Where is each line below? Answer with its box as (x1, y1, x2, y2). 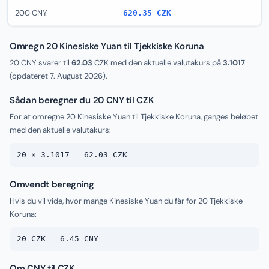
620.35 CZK (123, 8, 171, 17)
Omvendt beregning (10, 178, 94, 190)
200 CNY (15, 8, 47, 18)
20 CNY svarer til (10, 58, 71, 68)
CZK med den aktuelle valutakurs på (92, 58, 223, 68)
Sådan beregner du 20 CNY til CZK (10, 94, 154, 106)
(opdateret (10, 71, 50, 81)
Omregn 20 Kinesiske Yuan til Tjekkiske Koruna (10, 40, 204, 52)
